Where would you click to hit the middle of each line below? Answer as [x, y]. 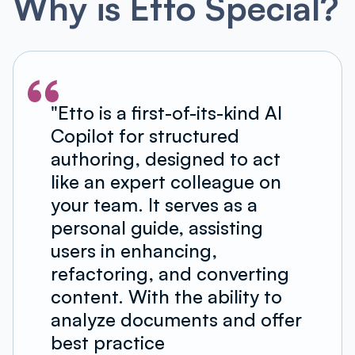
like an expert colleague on [166, 182]
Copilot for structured [145, 136]
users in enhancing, [134, 251]
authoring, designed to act [165, 159]
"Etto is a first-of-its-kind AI [166, 113]
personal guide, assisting [157, 228]
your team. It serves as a [154, 205]
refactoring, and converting [170, 274]
